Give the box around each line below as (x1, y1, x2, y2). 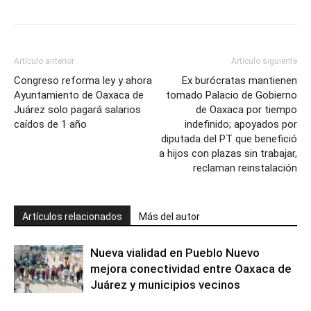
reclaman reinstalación (193, 162, 297, 174)
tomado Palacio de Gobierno (166, 89, 297, 101)
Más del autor (139, 211, 200, 222)
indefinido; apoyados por (185, 118, 297, 131)
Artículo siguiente (231, 56, 297, 66)
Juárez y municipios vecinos (90, 278, 240, 292)
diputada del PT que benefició (161, 133, 297, 145)
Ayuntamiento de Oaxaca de (14, 89, 144, 101)
